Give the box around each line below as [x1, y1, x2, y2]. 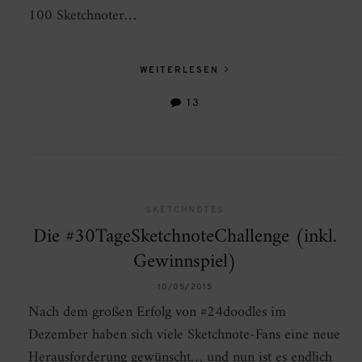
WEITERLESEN [140, 66, 223, 76]
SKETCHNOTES [145, 206, 225, 216]
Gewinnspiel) [133, 245, 237, 280]
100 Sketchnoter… [28, 3, 137, 29]
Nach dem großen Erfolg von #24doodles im [28, 300, 286, 326]
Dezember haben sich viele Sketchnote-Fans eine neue [28, 322, 340, 348]
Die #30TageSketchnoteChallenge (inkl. [33, 220, 337, 255]
